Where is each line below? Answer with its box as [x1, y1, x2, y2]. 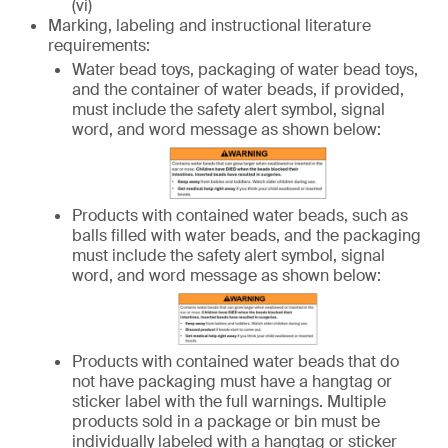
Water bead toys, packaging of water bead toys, [72, 59, 418, 80]
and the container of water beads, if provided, [72, 79, 404, 100]
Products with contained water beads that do [72, 351, 399, 372]
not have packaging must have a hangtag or [72, 371, 392, 392]
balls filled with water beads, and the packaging [72, 225, 421, 246]
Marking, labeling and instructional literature [48, 15, 371, 36]
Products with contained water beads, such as [72, 205, 408, 226]
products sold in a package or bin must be [72, 411, 380, 432]
